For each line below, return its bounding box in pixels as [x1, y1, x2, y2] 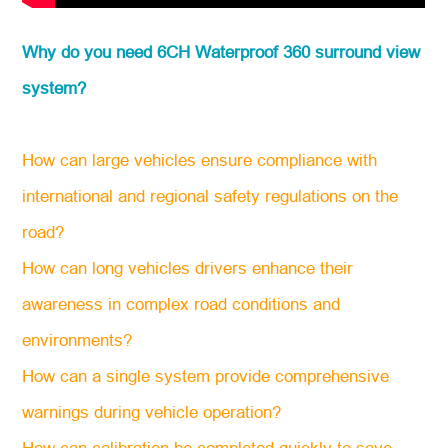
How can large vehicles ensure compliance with [22, 151, 378, 171]
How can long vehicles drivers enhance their [22, 259, 354, 279]
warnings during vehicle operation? [22, 403, 282, 423]
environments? [22, 331, 133, 351]
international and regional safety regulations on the [22, 187, 399, 207]
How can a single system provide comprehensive [22, 367, 390, 387]
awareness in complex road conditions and [22, 295, 341, 315]
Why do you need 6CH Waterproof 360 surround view [22, 43, 421, 63]
